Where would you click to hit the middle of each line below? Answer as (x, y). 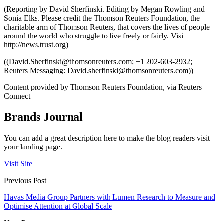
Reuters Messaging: (36, 71)
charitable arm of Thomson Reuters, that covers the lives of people (107, 27)
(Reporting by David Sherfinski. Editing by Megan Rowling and (104, 9)
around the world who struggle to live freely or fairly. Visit (94, 36)
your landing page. (33, 147)
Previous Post (25, 181)
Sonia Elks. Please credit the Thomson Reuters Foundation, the (102, 18)
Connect (17, 96)
